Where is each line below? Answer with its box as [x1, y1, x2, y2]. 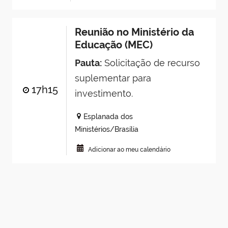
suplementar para [74, 73, 151, 84]
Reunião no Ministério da [74, 26, 194, 39]
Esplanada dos [83, 112, 133, 121]
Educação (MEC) [74, 39, 153, 51]
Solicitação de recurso [101, 58, 200, 69]
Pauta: [74, 58, 102, 69]
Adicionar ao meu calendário [88, 146, 171, 154]
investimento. [74, 88, 133, 99]
